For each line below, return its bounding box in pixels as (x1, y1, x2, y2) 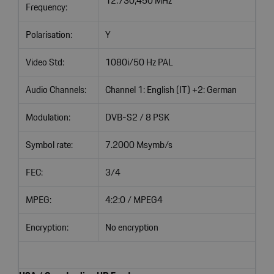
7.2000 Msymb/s (105, 136, 172, 152)
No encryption (105, 219, 158, 235)
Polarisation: (25, 26, 72, 42)
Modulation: (25, 109, 70, 125)
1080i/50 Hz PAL (105, 54, 173, 70)
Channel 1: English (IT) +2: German (105, 81, 237, 97)
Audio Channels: (25, 81, 86, 97)
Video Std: (25, 54, 64, 70)
